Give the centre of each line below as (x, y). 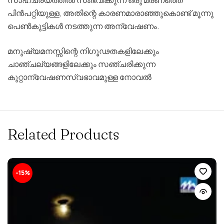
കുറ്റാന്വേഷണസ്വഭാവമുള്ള (63, 77)
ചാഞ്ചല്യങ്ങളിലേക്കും (52, 64)
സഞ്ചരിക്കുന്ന (127, 64)
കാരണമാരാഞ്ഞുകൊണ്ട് (145, 13)
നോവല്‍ (135, 77)
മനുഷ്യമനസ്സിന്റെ (43, 51)
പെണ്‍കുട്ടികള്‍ (35, 26)
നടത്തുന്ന (83, 26)
